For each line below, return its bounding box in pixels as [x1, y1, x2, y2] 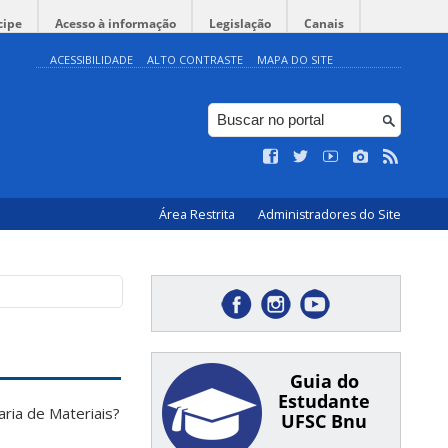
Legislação [209, 15, 271, 32]
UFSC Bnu [281, 409, 367, 433]
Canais [304, 15, 344, 32]
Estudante [278, 389, 370, 413]
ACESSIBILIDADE [50, 52, 133, 67]
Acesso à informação [55, 15, 176, 32]
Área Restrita [159, 206, 238, 223]
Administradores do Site [258, 206, 401, 223]
